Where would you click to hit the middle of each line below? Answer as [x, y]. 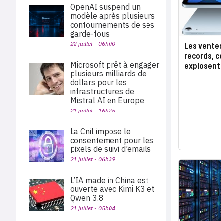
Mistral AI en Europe [107, 100]
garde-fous [90, 34]
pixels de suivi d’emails [110, 149]
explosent [202, 65]
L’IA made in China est [109, 180]
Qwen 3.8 [87, 198]
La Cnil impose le [100, 131]
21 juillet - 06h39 [93, 159]
